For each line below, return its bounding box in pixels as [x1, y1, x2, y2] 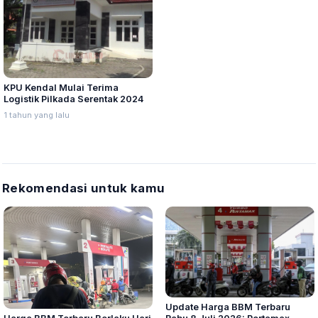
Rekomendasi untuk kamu [2, 181, 165, 196]
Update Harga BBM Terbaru [165, 302, 290, 313]
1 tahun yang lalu [4, 110, 70, 121]
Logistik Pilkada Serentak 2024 [4, 94, 143, 105]
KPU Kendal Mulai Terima [4, 82, 119, 94]
